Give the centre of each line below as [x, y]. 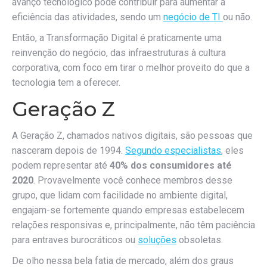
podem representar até [61, 165]
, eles [232, 150]
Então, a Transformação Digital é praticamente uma [117, 38]
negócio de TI [193, 17]
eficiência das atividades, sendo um [88, 17]
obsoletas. [200, 240]
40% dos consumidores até [171, 165]
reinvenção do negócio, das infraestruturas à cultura [119, 53]
